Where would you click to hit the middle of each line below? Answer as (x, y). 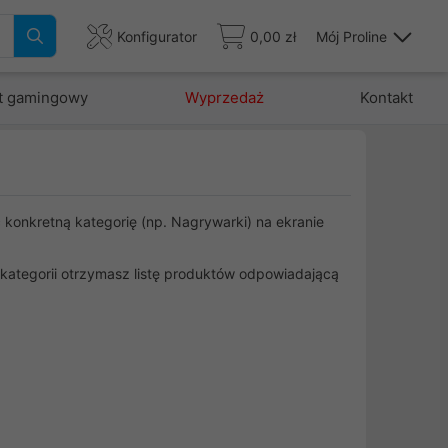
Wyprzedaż (224, 97)
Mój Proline (351, 36)
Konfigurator (157, 36)
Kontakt (386, 97)
